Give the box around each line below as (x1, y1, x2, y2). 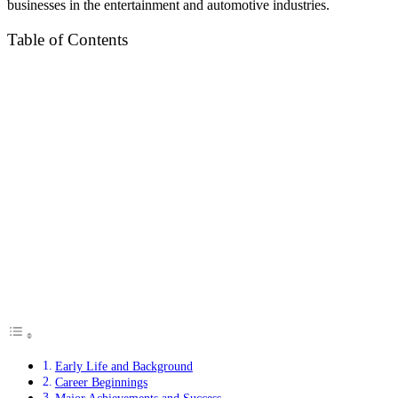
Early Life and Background (54, 359, 193, 374)
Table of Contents (7, 30, 128, 50)
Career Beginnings (54, 375, 147, 390)
